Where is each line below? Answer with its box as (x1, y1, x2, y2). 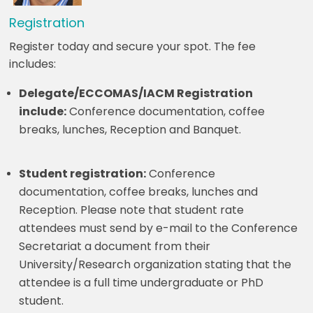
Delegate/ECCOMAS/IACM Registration (19, 85, 254, 101)
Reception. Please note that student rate (19, 201, 245, 218)
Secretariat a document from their (19, 238, 211, 254)
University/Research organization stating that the (19, 256, 292, 272)
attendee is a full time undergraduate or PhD (19, 274, 264, 291)
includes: (9, 55, 57, 72)
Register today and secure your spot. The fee (9, 38, 256, 54)
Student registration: (19, 165, 147, 182)
